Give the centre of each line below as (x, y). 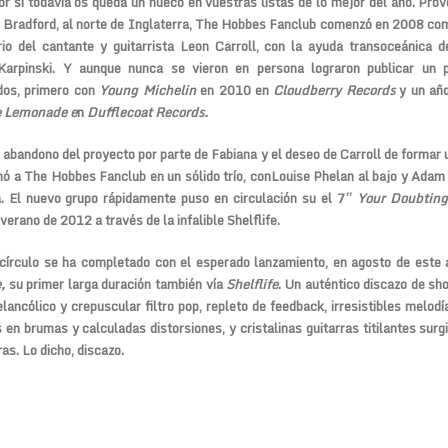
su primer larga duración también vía (116, 284)
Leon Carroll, (219, 46)
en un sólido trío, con (208, 176)
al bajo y (382, 176)
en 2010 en (234, 90)
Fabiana (234, 154)
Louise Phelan (312, 176)
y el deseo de (298, 154)
